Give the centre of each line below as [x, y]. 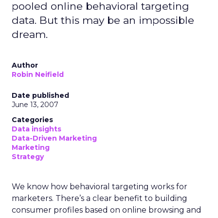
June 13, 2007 [35, 105]
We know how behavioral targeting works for [100, 187]
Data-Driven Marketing [54, 138]
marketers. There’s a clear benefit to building [100, 198]
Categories [32, 120]
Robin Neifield [38, 74]
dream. [30, 34]
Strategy [28, 157]
